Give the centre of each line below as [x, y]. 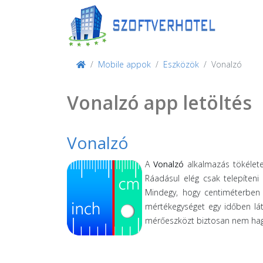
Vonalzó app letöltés [159, 102]
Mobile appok [124, 64]
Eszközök [181, 64]
